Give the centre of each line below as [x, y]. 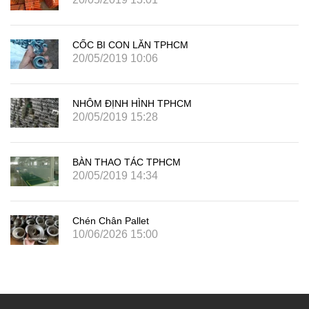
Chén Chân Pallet [111, 220]
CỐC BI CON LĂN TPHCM [130, 44]
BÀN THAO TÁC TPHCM [127, 162]
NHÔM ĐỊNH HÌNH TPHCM [132, 103]
